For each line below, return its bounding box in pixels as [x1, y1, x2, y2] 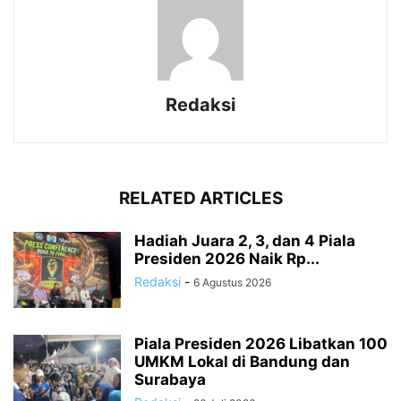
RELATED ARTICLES [118, 188, 283, 209]
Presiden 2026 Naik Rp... [134, 250, 320, 269]
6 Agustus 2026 [193, 276, 271, 290]
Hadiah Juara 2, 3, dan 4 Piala [134, 232, 355, 251]
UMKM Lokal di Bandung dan [134, 353, 350, 371]
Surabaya [134, 371, 206, 389]
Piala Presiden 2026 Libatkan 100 [134, 335, 388, 354]
